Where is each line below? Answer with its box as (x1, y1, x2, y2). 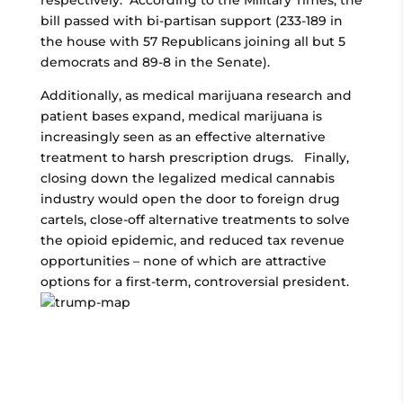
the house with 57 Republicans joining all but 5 (40, 33, 345, 49)
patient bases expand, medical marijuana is (40, 108, 322, 124)
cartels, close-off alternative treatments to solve (40, 211, 350, 228)
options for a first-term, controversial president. (40, 273, 349, 290)
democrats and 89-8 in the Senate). (40, 54, 270, 70)
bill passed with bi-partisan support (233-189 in (40, 13, 343, 29)
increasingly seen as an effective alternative (40, 129, 326, 145)
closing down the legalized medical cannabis (40, 170, 335, 186)
